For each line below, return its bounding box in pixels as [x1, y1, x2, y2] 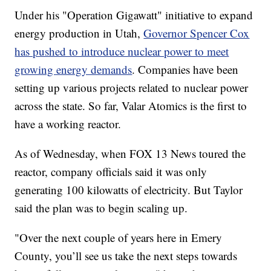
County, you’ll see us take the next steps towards [15, 248, 238, 264]
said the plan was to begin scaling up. [15, 200, 188, 216]
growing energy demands [15, 62, 132, 77]
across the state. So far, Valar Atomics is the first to [15, 98, 247, 114]
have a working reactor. [15, 116, 122, 132]
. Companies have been [132, 62, 239, 77]
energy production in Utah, [15, 25, 144, 41]
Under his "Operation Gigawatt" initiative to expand [15, 7, 253, 23]
